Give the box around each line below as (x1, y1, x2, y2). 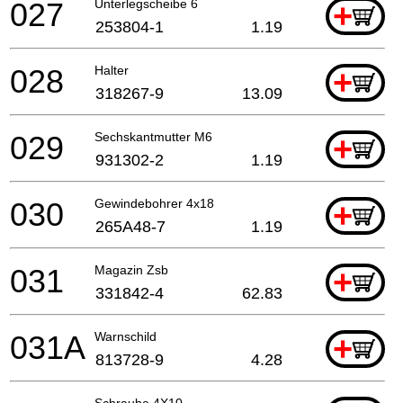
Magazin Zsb (94, 262, 168, 277)
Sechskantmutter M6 (94, 129, 212, 144)
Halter (94, 62, 129, 77)
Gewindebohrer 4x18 (94, 195, 214, 210)
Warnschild (94, 328, 157, 344)
